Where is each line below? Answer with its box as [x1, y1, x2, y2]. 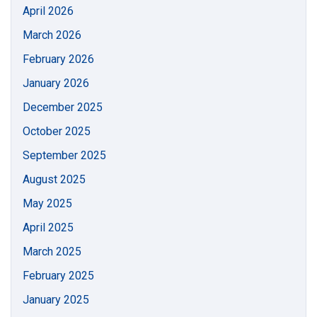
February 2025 [23, 269, 94, 282]
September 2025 [23, 149, 106, 162]
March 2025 [23, 245, 81, 258]
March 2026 [23, 28, 81, 42]
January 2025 [23, 293, 89, 306]
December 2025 [23, 100, 103, 114]
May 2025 [23, 197, 72, 210]
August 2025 [23, 173, 86, 186]
